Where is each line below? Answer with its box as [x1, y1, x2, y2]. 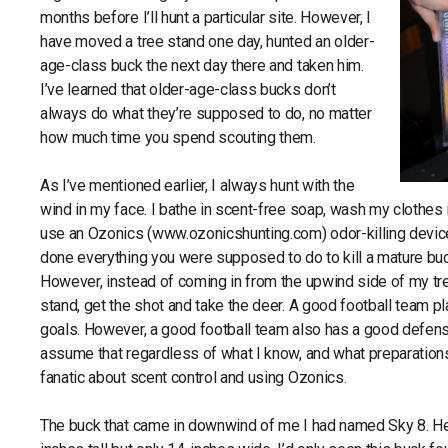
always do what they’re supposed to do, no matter [40, 104, 372, 123]
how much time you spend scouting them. [40, 128, 316, 147]
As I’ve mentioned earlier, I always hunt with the [40, 176, 355, 195]
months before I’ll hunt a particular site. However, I [40, 8, 372, 27]
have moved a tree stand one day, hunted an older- [40, 32, 375, 51]
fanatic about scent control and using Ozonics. [40, 368, 347, 387]
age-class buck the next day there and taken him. [40, 56, 364, 75]
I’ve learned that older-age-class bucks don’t [40, 80, 336, 99]
